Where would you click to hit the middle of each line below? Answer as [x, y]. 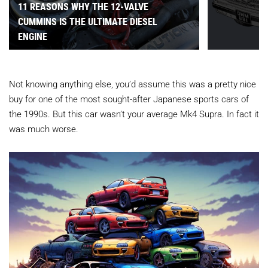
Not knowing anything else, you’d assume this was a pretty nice [133, 84]
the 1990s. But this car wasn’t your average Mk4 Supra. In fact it [134, 114]
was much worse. [44, 129]
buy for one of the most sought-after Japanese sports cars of [129, 99]
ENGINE [33, 36]
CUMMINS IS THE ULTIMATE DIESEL [88, 22]
